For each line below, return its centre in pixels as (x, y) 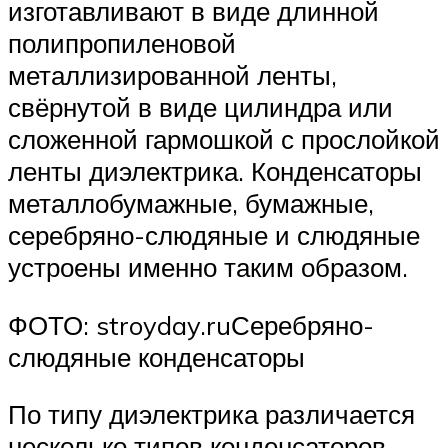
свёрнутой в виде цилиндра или (200, 107)
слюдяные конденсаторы (156, 356)
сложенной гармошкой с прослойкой (224, 139)
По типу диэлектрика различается (211, 414)
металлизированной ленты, (172, 75)
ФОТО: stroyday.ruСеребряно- (191, 324)
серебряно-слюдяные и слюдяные (214, 235)
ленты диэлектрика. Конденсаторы (215, 171)
